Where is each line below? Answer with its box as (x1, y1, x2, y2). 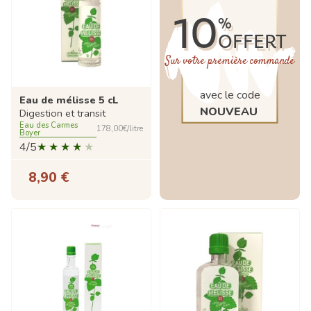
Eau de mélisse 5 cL (19, 92, 118, 107)
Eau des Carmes (19, 119, 78, 131)
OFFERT (217, 29, 287, 56)
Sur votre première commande (165, 53, 294, 70)
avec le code (199, 87, 260, 103)
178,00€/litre (96, 124, 143, 135)
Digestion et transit (19, 106, 106, 120)
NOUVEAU (199, 104, 258, 120)
